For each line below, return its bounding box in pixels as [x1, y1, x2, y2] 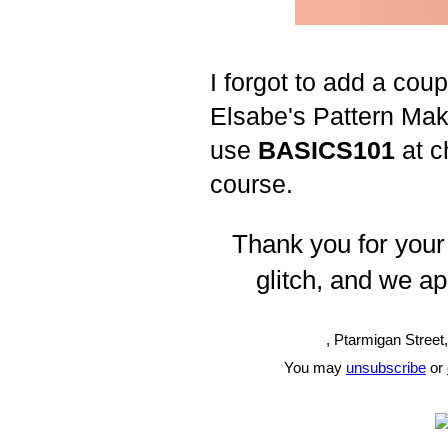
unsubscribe [346, 359, 426, 377]
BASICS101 [258, 136, 395, 165]
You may [284, 359, 346, 377]
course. [210, 170, 293, 199]
